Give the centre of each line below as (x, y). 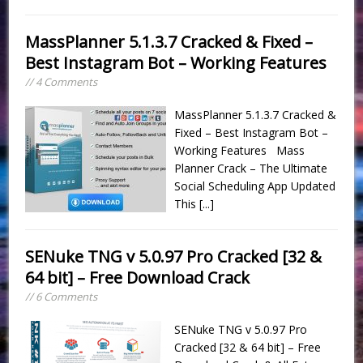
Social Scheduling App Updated (255, 186)
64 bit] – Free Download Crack (138, 277)
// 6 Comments (62, 296)
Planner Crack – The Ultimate (251, 168)
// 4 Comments (62, 81)
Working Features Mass (240, 150)
